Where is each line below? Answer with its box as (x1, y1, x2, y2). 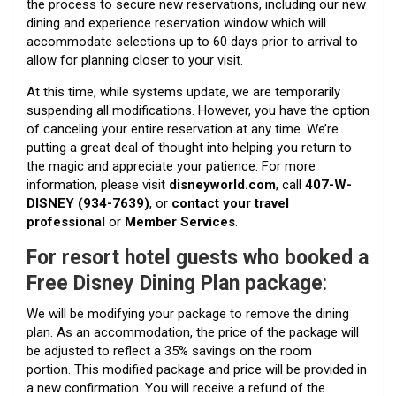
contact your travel (171, 194, 289, 211)
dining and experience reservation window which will (27, 14, 326, 31)
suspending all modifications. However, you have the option (27, 102, 369, 118)
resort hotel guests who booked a (62, 245, 369, 270)
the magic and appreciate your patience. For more (27, 157, 316, 174)
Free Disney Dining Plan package (27, 270, 323, 295)
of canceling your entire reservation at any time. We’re (27, 120, 339, 137)
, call (276, 176, 305, 193)
